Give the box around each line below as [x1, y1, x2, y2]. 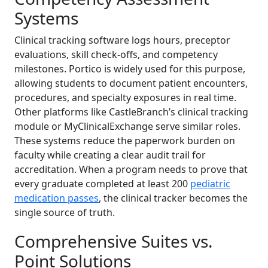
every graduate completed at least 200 [14, 177, 190, 191]
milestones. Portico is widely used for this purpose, [14, 62, 245, 76]
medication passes [14, 191, 99, 205]
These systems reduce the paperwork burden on [14, 134, 235, 148]
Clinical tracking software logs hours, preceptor [14, 33, 230, 47]
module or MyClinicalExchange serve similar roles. [14, 120, 240, 133]
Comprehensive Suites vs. [14, 230, 213, 253]
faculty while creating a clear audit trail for [14, 148, 206, 162]
